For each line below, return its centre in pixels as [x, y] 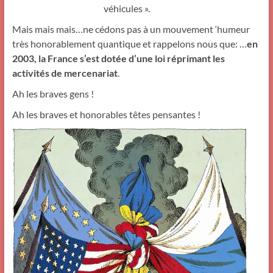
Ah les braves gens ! [53, 94]
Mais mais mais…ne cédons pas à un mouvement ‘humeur [131, 29]
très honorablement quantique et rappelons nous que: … [129, 44]
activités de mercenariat [65, 73]
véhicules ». [126, 9]
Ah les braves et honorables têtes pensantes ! [106, 115]
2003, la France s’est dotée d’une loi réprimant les [118, 58]
